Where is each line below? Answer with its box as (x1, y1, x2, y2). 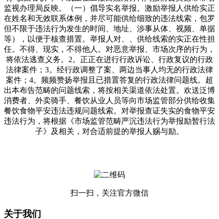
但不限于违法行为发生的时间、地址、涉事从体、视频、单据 (4, 24, 215, 33)
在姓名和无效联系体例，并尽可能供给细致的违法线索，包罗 (4, 14, 215, 22)
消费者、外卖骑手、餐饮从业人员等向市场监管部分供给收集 (4, 96, 215, 105)
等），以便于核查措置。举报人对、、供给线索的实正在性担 (4, 34, 215, 43)
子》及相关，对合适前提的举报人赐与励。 (35, 127, 184, 135)
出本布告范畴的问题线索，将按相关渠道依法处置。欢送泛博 (4, 86, 215, 94)
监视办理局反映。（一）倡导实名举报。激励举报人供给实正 (4, 3, 215, 12)
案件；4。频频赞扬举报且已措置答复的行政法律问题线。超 (6, 75, 213, 84)
